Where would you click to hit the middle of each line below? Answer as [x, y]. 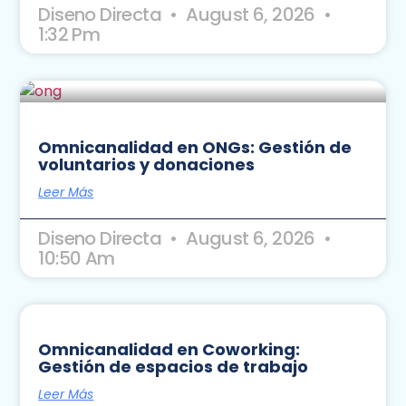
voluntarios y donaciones [147, 164]
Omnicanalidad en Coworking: [169, 349]
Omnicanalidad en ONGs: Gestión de [195, 147]
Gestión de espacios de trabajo [174, 366]
